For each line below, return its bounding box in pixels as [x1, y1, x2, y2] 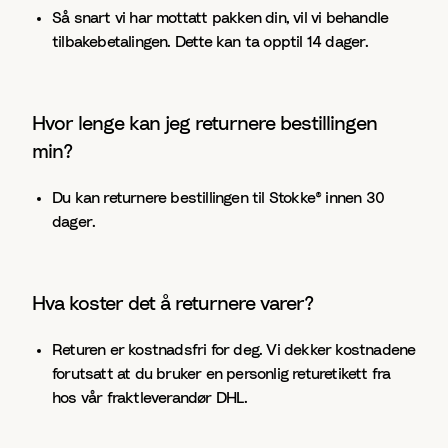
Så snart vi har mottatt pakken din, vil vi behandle [52, 10, 389, 26]
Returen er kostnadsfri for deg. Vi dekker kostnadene [52, 342, 416, 358]
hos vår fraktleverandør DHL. [52, 390, 248, 406]
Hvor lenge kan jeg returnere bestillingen [32, 114, 377, 134]
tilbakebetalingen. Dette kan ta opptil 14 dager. [52, 34, 369, 50]
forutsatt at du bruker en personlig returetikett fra [52, 366, 391, 382]
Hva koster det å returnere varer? [32, 294, 313, 314]
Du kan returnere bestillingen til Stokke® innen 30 [52, 190, 385, 206]
